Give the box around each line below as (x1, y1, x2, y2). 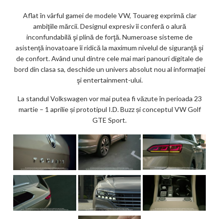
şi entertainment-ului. (76, 75, 143, 84)
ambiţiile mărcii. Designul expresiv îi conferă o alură (33, 22, 186, 30)
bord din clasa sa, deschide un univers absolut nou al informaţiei (14, 65, 205, 73)
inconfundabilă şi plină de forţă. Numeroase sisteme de (26, 32, 193, 41)
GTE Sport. (92, 115, 127, 124)
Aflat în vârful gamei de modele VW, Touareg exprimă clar (22, 11, 197, 20)
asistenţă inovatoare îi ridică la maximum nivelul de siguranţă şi (16, 43, 203, 52)
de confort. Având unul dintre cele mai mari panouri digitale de (16, 54, 203, 63)
